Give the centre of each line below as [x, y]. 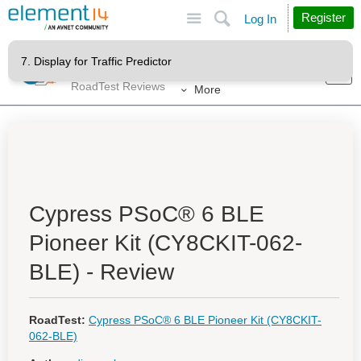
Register [324, 17]
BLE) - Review [102, 272]
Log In [260, 19]
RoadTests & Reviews [126, 71]
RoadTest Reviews [118, 86]
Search [282, 11]
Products [93, 53]
